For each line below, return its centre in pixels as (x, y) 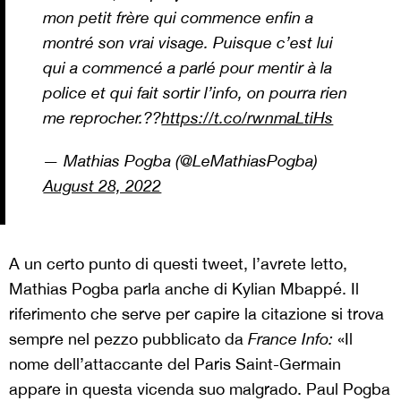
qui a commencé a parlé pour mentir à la (188, 67)
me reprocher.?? (102, 117)
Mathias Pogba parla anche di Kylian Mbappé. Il (184, 288)
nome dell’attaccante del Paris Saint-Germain (175, 363)
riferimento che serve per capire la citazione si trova (196, 313)
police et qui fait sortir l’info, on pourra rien (196, 92)
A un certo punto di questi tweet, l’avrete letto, (178, 263)
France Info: (293, 338)
